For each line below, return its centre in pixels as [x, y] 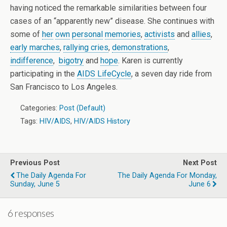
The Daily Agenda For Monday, [167, 176]
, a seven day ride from [172, 74]
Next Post [200, 163]
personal [87, 34]
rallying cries [86, 47]
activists [160, 34]
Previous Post [35, 163]
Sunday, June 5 [35, 184]
